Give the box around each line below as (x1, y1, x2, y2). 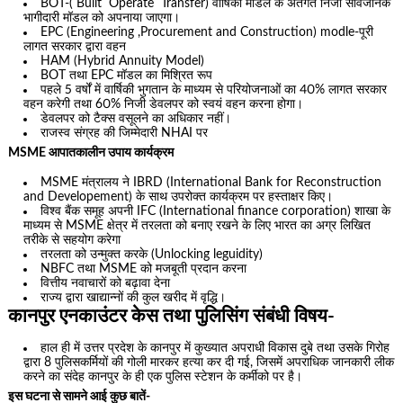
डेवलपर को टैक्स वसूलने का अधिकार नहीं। (40, 112, 232, 126)
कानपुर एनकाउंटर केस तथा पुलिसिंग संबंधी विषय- (7, 306, 335, 326)
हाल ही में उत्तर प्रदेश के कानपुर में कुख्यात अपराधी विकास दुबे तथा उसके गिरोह (40, 342, 390, 355)
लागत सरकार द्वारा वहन (23, 40, 127, 54)
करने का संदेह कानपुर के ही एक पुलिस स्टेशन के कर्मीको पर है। (23, 371, 303, 384)
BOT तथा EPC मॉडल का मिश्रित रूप (40, 69, 213, 83)
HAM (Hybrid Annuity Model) (40, 55, 209, 68)
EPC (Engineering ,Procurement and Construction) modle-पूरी (40, 26, 374, 40)
